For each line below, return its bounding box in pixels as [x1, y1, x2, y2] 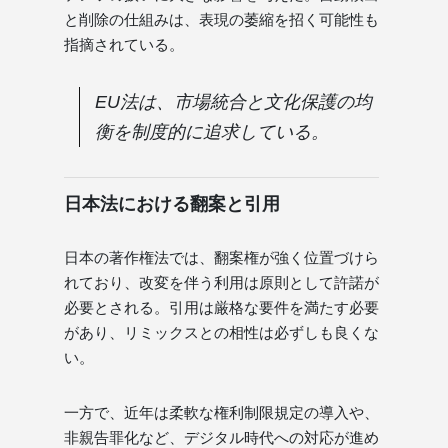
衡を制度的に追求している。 [95, 121, 329, 142]
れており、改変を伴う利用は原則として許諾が [64, 273, 379, 291]
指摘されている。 [64, 35, 184, 53]
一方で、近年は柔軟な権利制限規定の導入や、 [64, 403, 379, 421]
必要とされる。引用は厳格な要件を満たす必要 [64, 298, 379, 316]
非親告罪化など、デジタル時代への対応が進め [64, 428, 379, 446]
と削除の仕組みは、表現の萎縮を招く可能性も [64, 10, 379, 28]
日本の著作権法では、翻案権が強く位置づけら [64, 248, 379, 266]
